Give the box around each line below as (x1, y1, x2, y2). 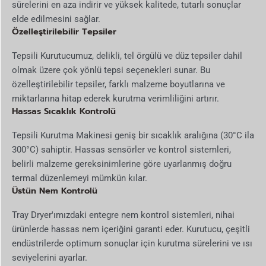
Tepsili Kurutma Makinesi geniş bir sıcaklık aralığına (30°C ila (12, 129, 254, 141)
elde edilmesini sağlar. (12, 13, 100, 24)
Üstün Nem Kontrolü (12, 183, 97, 197)
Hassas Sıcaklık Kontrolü (12, 104, 116, 118)
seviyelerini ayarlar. (12, 252, 87, 263)
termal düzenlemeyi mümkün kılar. (12, 172, 147, 183)
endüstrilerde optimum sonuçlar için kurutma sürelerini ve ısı (12, 237, 252, 249)
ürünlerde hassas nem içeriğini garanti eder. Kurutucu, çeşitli (12, 223, 250, 235)
